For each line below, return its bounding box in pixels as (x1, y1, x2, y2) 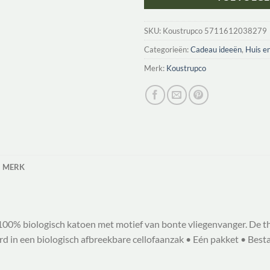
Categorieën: (144, 45, 190, 55)
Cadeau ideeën (190, 45, 242, 55)
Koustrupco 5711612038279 (163, 26, 267, 36)
